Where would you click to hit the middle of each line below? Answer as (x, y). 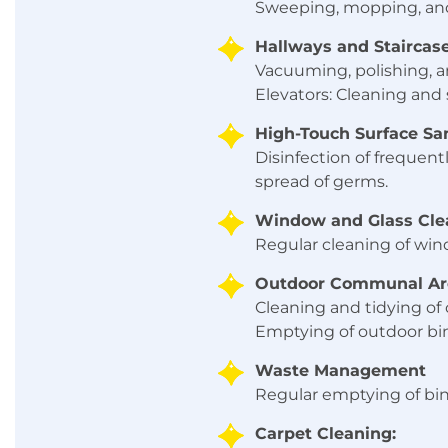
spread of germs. (321, 182)
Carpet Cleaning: (325, 434)
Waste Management (340, 371)
